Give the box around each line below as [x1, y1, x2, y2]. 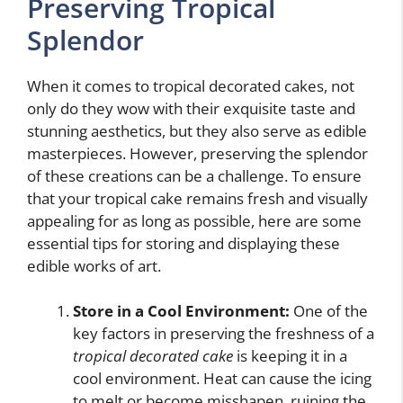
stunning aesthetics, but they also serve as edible [27, 120, 367, 141]
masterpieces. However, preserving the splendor [27, 142, 368, 164]
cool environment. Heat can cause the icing [73, 368, 372, 389]
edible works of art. [27, 255, 161, 276]
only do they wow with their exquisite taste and [27, 97, 355, 119]
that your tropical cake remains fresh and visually [27, 187, 368, 209]
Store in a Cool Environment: [73, 300, 290, 321]
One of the [290, 300, 368, 321]
